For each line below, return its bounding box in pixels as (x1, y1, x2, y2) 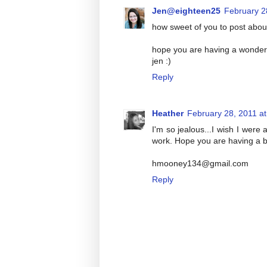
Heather (152, 108, 184, 118)
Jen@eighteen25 (152, 6, 221, 16)
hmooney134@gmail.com (152, 158, 249, 168)
